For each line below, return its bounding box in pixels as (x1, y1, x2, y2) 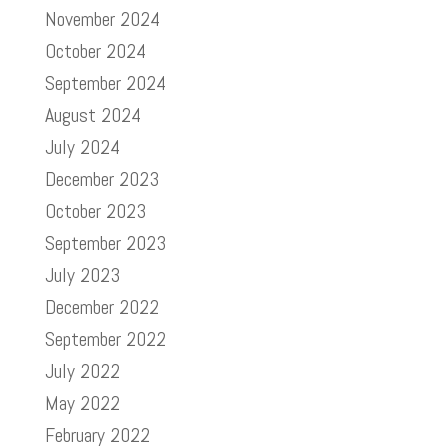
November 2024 (44, 6, 160, 32)
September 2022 (44, 326, 166, 352)
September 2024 (44, 70, 166, 96)
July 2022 (44, 358, 120, 384)
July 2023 (44, 262, 120, 288)
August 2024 (44, 102, 141, 128)
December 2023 (44, 166, 159, 192)
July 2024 (44, 134, 120, 160)
